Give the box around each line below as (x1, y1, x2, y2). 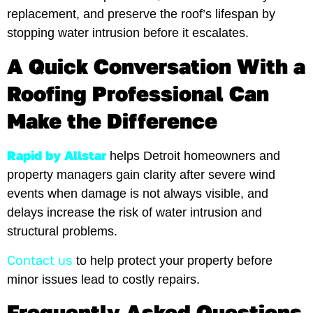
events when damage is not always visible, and (7, 186, 268, 201)
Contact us (7, 252, 73, 268)
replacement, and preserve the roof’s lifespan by (7, 7, 275, 22)
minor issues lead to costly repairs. (7, 272, 200, 287)
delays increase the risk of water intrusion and (7, 205, 262, 219)
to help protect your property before (73, 254, 272, 268)
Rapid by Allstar (7, 147, 106, 163)
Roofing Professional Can (7, 80, 269, 106)
